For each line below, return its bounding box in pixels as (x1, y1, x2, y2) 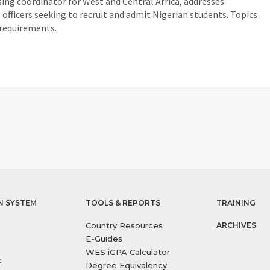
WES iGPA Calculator (86, 247, 171, 257)
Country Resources (86, 221, 163, 230)
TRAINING (216, 198, 256, 207)
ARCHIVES (216, 221, 256, 230)
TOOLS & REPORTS (86, 198, 161, 207)
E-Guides (86, 234, 123, 243)
